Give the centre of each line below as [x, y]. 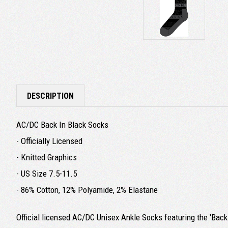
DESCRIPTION [50, 96]
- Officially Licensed [49, 141]
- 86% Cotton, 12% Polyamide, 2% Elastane [87, 190]
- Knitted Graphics [47, 157]
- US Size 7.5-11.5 [47, 173]
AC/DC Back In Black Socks [62, 124]
